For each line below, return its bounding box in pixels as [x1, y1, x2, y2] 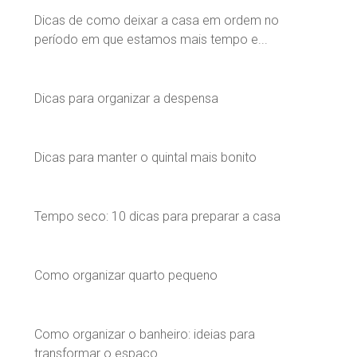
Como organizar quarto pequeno [34, 267, 218, 283]
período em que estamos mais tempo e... [34, 31, 268, 47]
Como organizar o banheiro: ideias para [34, 326, 255, 342]
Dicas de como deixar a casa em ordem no [34, 12, 279, 28]
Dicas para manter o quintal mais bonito [34, 149, 257, 165]
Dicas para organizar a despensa [34, 90, 218, 106]
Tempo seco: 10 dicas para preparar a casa [34, 208, 280, 224]
